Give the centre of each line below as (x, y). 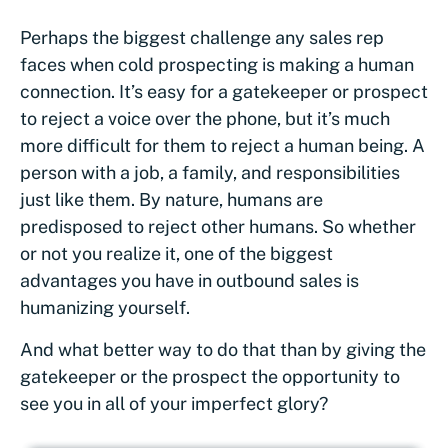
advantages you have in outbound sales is (189, 280)
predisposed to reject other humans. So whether (218, 226)
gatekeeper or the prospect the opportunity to (210, 376)
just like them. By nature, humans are (171, 199)
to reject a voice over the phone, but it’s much (205, 118)
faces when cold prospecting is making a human (217, 64)
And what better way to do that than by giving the (223, 349)
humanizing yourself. (105, 307)
